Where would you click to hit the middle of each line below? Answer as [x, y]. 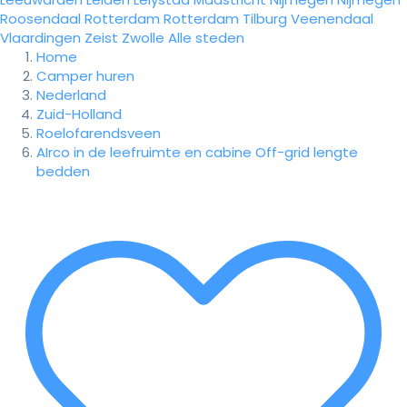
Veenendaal [332, 19]
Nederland [71, 95]
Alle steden [206, 38]
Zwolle [143, 38]
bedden [63, 171]
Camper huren [85, 76]
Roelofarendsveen [99, 133]
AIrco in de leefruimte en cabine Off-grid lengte [197, 152]
